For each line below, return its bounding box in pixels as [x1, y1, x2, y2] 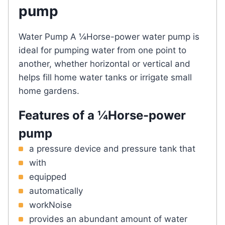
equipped [29, 171, 67, 182]
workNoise [29, 199, 72, 210]
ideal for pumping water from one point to [19, 45, 186, 55]
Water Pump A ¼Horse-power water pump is [19, 31, 199, 42]
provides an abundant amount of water [29, 213, 187, 224]
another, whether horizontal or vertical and [19, 58, 190, 69]
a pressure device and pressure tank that [29, 143, 195, 154]
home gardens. [19, 85, 79, 96]
